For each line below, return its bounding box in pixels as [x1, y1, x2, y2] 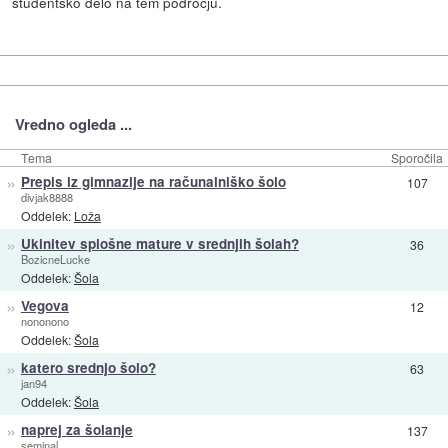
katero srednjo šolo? [20, 357, 156, 377]
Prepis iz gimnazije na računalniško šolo [20, 171, 286, 191]
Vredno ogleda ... [14, 112, 132, 135]
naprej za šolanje [20, 419, 133, 439]
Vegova [20, 295, 69, 315]
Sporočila [391, 148, 443, 166]
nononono [20, 312, 69, 329]
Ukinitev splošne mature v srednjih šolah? [20, 233, 299, 253]
